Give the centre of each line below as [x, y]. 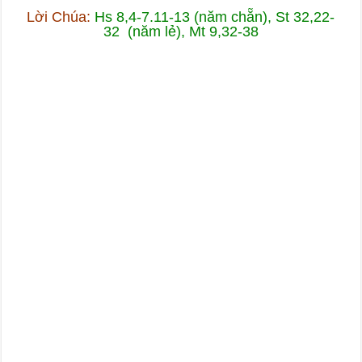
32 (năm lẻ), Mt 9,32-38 [181, 31]
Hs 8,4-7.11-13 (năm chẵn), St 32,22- [213, 17]
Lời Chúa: [59, 17]
